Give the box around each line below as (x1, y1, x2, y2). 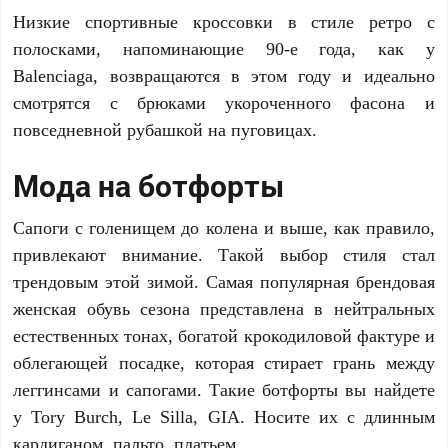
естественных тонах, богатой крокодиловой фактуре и (13, 323, 435, 348)
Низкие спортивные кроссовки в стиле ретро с (13, 9, 435, 34)
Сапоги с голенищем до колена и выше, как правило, (13, 215, 435, 240)
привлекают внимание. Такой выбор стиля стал (13, 242, 435, 267)
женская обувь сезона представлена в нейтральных (13, 296, 435, 321)
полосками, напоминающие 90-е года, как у (13, 36, 435, 61)
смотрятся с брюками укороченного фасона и (13, 90, 435, 115)
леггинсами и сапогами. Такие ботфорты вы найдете (13, 377, 435, 402)
